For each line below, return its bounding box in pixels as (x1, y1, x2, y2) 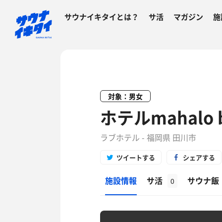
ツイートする (116, 153, 155, 162)
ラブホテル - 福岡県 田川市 (100, 131, 196, 143)
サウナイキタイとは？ (64, 11, 139, 22)
